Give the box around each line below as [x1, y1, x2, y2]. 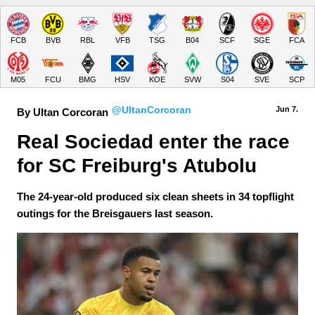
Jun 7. [276, 105, 298, 113]
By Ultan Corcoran [17, 106, 108, 118]
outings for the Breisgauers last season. [17, 207, 213, 219]
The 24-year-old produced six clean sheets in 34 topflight [17, 191, 294, 202]
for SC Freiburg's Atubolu [17, 155, 257, 176]
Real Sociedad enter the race [17, 131, 295, 153]
